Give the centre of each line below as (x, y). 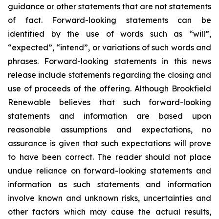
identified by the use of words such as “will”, (109, 34)
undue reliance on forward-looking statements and (109, 171)
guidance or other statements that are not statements (109, 6)
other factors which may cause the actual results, (109, 212)
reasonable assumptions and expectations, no (109, 130)
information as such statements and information (109, 184)
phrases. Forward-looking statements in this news (109, 61)
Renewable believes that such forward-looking (109, 102)
